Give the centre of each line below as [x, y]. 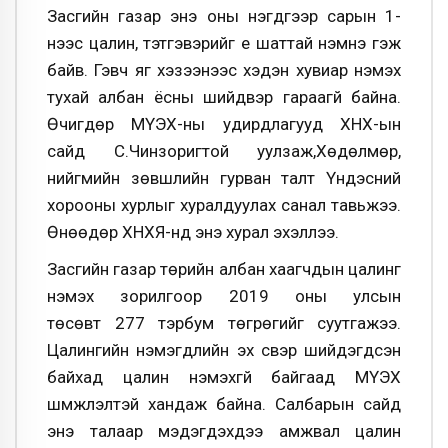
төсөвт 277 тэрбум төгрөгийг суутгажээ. [224, 323]
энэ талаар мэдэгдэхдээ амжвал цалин [224, 431]
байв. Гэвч [91, 69]
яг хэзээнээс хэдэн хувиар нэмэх [268, 69]
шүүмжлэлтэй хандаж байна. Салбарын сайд [224, 404]
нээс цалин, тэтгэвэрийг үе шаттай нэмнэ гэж [224, 42]
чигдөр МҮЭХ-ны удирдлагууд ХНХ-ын [230, 123]
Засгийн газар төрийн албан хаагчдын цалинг [224, 269]
